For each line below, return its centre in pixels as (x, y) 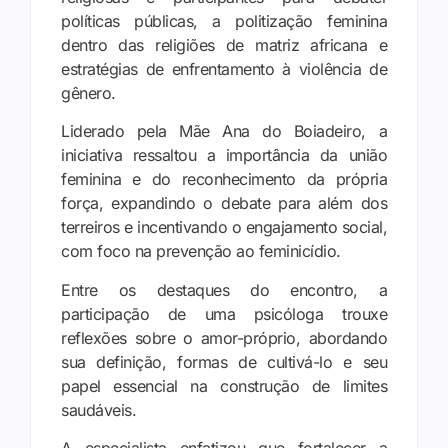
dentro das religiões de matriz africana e (224, 45)
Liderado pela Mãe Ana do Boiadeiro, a (224, 131)
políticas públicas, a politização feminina (224, 21)
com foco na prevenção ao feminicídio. (201, 251)
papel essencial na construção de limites (224, 385)
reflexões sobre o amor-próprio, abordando (224, 337)
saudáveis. (98, 409)
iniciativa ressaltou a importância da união (224, 155)
